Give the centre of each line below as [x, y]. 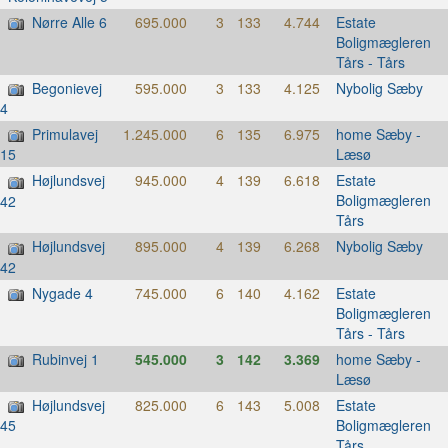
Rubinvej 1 [65, 358]
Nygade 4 [62, 292]
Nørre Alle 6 [69, 21]
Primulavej [65, 133]
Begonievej [67, 87]
